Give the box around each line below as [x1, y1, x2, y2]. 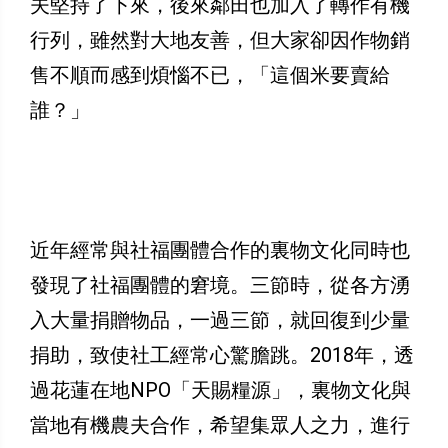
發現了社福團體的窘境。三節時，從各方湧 [30, 273, 410, 298]
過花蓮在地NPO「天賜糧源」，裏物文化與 [30, 378, 411, 403]
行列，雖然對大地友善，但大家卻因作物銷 [30, 28, 410, 53]
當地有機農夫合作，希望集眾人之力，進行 [30, 413, 410, 438]
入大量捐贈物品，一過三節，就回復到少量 [30, 308, 410, 333]
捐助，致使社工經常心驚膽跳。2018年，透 [30, 343, 414, 368]
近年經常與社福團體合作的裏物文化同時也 [30, 238, 410, 263]
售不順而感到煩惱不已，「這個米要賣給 [30, 63, 390, 88]
